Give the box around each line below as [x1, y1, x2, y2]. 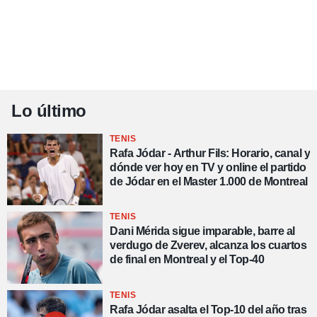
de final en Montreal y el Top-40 [110, 253, 264, 266]
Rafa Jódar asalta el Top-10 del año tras [110, 303, 306, 316]
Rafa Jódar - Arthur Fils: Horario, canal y [110, 147, 310, 160]
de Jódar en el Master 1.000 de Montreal [110, 175, 308, 188]
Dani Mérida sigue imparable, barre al [110, 225, 295, 238]
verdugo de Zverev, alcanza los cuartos [110, 239, 306, 252]
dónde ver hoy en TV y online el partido [110, 161, 306, 174]
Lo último [11, 101, 86, 121]
